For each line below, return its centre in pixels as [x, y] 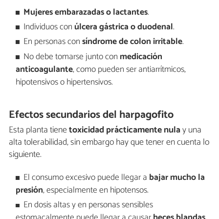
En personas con [53, 42]
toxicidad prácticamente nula [125, 130]
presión [29, 191]
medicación [141, 57]
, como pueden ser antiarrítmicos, [129, 69]
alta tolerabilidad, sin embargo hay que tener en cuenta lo [109, 142]
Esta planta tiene [39, 130]
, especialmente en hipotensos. [96, 191]
